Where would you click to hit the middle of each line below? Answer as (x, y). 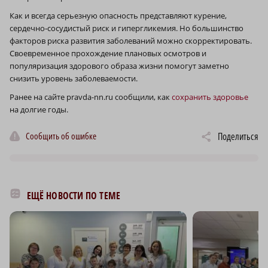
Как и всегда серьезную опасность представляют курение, (118, 16)
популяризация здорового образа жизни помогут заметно (119, 66)
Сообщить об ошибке (61, 135)
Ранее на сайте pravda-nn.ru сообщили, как (91, 97)
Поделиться (238, 137)
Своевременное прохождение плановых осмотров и (108, 54)
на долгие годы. (39, 110)
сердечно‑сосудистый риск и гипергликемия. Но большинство (127, 28)
